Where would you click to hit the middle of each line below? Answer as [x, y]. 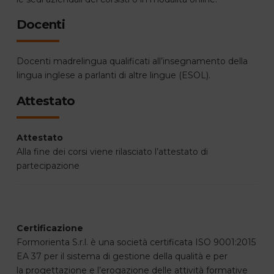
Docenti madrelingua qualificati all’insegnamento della [132, 61]
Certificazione [50, 228]
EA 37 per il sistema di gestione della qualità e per [122, 256]
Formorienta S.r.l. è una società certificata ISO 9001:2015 [136, 242]
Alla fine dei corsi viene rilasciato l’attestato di [112, 151]
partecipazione [48, 165]
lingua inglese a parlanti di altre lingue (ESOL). [113, 76]
